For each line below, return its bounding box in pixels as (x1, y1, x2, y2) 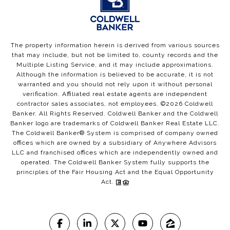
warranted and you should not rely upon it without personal (17, 81, 213, 88)
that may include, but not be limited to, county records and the (12, 51, 218, 59)
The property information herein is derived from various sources (10, 42, 220, 49)
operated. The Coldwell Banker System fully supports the (21, 159, 209, 166)
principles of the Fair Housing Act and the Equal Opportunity (16, 168, 214, 176)
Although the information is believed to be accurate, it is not (16, 71, 214, 79)
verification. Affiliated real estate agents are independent (23, 90, 207, 98)
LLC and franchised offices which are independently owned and (12, 149, 218, 157)
